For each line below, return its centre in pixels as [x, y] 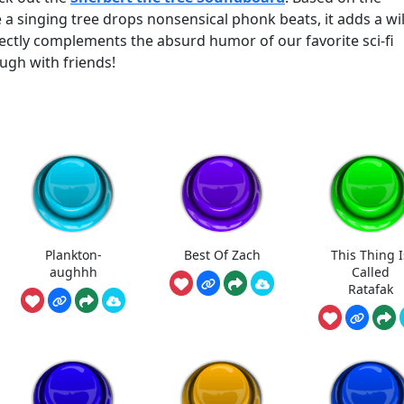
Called [370, 271]
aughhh [73, 271]
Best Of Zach [222, 254]
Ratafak [370, 289]
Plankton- [73, 254]
